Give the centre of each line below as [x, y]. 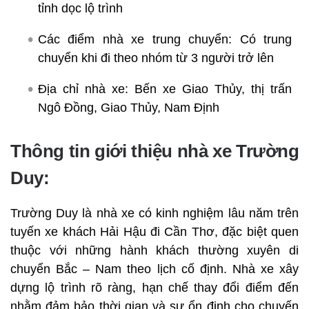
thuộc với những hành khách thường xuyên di [154, 250]
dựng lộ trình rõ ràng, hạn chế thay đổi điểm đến [154, 287]
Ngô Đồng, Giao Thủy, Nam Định [129, 107]
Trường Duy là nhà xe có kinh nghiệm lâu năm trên [154, 213]
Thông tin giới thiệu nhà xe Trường [154, 151]
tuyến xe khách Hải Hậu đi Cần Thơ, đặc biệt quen [154, 231]
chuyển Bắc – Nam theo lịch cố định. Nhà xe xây [154, 269]
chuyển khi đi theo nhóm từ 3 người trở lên [156, 58]
